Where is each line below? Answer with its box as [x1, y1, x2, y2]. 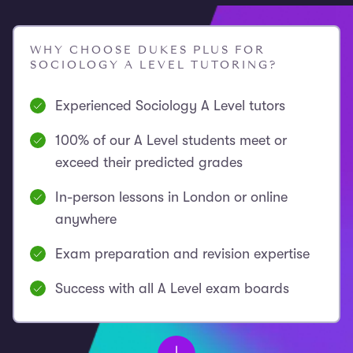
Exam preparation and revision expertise [55, 246, 310, 262]
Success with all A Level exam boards [55, 281, 289, 296]
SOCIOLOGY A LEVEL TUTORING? [30, 58, 277, 72]
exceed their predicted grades [55, 154, 243, 170]
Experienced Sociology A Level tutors [55, 98, 285, 113]
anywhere [55, 211, 117, 227]
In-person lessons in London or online [55, 189, 288, 205]
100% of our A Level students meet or [55, 132, 287, 148]
